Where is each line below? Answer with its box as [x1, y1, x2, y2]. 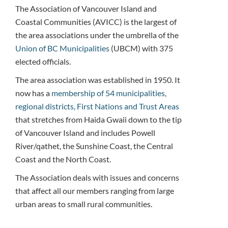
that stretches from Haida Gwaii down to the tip [15, 114, 182, 124]
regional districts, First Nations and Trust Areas [15, 101, 179, 111]
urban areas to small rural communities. [15, 198, 152, 209]
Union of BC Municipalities [15, 43, 109, 53]
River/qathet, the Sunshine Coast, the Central [15, 140, 173, 151]
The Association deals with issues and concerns [15, 172, 179, 182]
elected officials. [15, 56, 71, 66]
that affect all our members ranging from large [15, 185, 174, 195]
